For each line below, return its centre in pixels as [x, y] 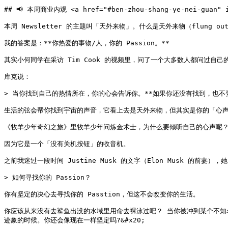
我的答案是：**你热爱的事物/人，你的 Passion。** [87, 43]
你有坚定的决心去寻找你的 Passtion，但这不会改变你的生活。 [102, 194]
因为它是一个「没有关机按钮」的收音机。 [67, 144]
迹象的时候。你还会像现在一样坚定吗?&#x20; [75, 220]
